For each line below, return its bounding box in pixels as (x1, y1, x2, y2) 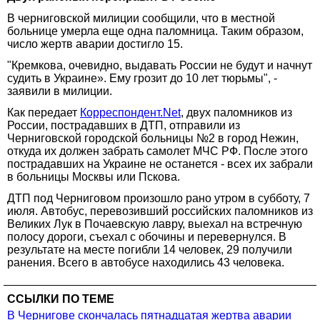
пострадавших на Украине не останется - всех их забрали (7, 157, 313, 170)
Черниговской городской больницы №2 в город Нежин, (7, 131, 299, 144)
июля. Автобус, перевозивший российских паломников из (7, 204, 313, 217)
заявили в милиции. (7, 84, 112, 97)
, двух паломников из (181, 106, 292, 119)
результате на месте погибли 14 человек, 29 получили (7, 243, 292, 256)
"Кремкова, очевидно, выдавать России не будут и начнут (7, 59, 312, 71)
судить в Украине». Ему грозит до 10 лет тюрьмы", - (7, 71, 277, 84)
